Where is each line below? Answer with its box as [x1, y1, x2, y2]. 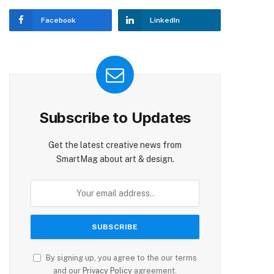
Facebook [41, 16, 76, 25]
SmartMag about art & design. [56, 154, 174, 165]
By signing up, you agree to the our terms [44, 253, 197, 263]
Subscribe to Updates [39, 109, 191, 127]
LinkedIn [150, 16, 180, 25]
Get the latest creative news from [48, 140, 182, 150]
